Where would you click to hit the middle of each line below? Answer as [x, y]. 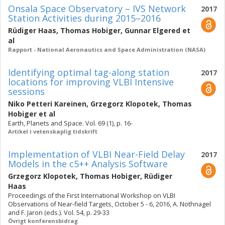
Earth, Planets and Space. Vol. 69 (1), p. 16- [70, 123]
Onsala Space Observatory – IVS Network [97, 9]
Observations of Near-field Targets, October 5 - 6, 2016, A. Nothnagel [109, 204]
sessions [26, 91]
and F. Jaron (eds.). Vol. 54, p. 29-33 [59, 213]
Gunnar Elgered [152, 30]
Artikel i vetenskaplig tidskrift [53, 131]
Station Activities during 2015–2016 [84, 18]
